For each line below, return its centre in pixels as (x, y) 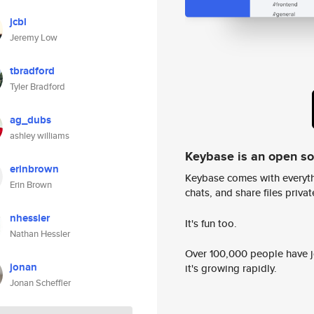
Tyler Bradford (37, 87)
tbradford (32, 71)
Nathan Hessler (40, 234)
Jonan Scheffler (40, 283)
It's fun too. (211, 223)
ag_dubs (30, 120)
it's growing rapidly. (231, 268)
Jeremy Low (34, 37)
